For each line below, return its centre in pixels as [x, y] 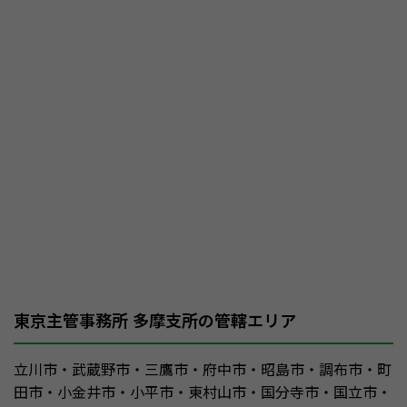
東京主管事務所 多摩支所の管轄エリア [155, 321]
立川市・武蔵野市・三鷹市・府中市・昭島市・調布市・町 [203, 369]
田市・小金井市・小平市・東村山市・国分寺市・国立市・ [203, 392]
